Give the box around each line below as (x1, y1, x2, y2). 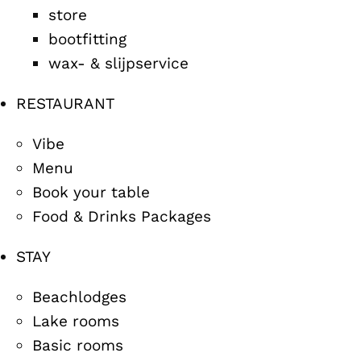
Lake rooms (32, 312, 119, 330)
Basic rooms (32, 336, 123, 355)
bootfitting (48, 30, 127, 48)
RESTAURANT (16, 94, 114, 113)
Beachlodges (32, 288, 127, 306)
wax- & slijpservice (48, 54, 189, 73)
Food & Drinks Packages (32, 207, 211, 226)
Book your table (32, 183, 150, 201)
